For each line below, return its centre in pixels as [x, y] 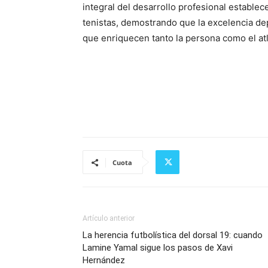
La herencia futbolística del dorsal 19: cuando [173, 235]
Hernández [104, 260]
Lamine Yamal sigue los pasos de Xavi [158, 248]
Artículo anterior [109, 218]
